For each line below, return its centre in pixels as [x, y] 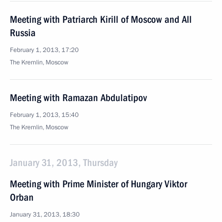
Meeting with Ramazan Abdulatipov [78, 98]
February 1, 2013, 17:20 [44, 50]
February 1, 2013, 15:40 [44, 115]
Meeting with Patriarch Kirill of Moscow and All [101, 19]
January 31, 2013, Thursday [64, 163]
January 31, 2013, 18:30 [45, 215]
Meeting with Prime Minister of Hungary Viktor [99, 184]
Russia [23, 33]
